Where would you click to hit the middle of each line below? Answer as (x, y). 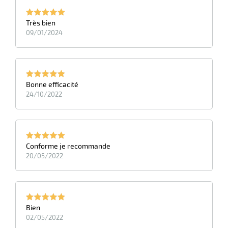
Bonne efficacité (52, 84)
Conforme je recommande (68, 146)
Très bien (41, 23)
